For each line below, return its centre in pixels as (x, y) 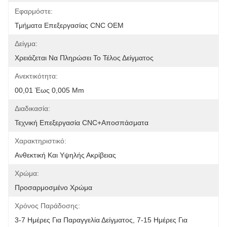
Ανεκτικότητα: (36, 76)
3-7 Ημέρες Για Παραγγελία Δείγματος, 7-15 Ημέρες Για (101, 220)
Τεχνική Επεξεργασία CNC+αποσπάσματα (82, 123)
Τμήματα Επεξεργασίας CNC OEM (69, 25)
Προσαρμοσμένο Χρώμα (53, 187)
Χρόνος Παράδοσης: (47, 206)
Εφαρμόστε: (34, 11)
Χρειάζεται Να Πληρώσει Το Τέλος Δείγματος (84, 58)
